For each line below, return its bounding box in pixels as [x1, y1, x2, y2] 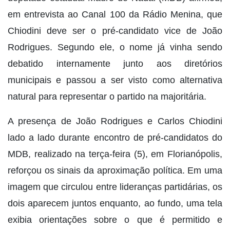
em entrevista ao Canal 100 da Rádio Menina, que [8, 9, 222, 20]
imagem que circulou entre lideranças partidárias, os [8, 182, 222, 193]
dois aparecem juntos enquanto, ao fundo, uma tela [8, 198, 222, 209]
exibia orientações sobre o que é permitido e [8, 215, 222, 225]
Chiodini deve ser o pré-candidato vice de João [8, 26, 222, 36]
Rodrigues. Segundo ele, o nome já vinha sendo [8, 42, 222, 53]
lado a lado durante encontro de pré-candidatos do [8, 132, 222, 143]
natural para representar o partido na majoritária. [8, 91, 206, 102]
